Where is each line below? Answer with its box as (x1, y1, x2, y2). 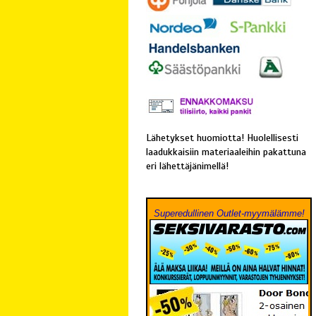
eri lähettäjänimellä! (146, 159, 229, 173)
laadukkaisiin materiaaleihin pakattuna (146, 145, 306, 159)
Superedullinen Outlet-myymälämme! (153, 208, 305, 219)
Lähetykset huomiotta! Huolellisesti (146, 131, 298, 145)
